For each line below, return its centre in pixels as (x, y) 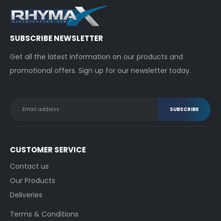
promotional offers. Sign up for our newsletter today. (100, 70)
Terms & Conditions (44, 214)
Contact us (29, 166)
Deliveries (26, 195)
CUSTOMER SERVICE (48, 149)
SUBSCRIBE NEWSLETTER (56, 38)
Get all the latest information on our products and (96, 56)
